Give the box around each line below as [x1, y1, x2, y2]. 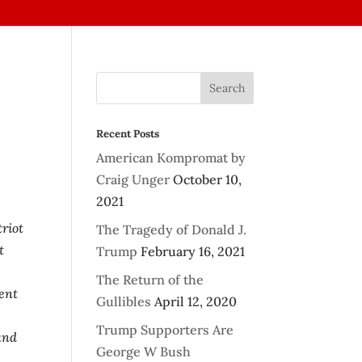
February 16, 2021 [141, 243, 246, 259]
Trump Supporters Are [96, 322, 234, 338]
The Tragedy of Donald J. [96, 221, 247, 238]
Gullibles [96, 293, 152, 309]
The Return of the [96, 271, 204, 288]
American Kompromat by [96, 149, 246, 166]
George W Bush [96, 343, 192, 360]
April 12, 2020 [154, 293, 238, 309]
